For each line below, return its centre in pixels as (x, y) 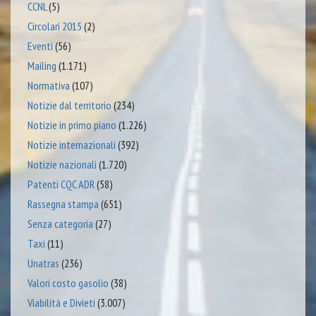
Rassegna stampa (63, 204)
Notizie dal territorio (69, 105)
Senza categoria (60, 224)
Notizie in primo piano (72, 125)
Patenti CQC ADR (61, 184)
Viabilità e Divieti (61, 303)
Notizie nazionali (62, 165)
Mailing (42, 66)
